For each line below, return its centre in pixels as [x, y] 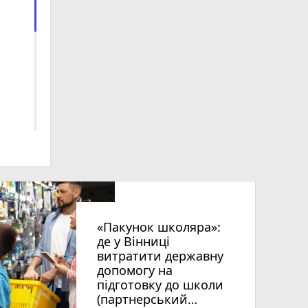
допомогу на [135, 271]
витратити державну [160, 256]
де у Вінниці [133, 242]
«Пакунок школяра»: [159, 227]
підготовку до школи [160, 285]
